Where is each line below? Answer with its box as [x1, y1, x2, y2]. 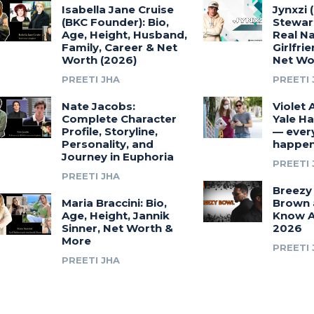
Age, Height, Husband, [61, 27, 187, 41]
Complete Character [61, 111, 177, 125]
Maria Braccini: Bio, [61, 196, 167, 210]
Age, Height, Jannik [61, 208, 170, 222]
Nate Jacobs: [61, 99, 135, 113]
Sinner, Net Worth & [61, 221, 173, 235]
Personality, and [61, 137, 153, 151]
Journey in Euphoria [61, 149, 174, 163]
